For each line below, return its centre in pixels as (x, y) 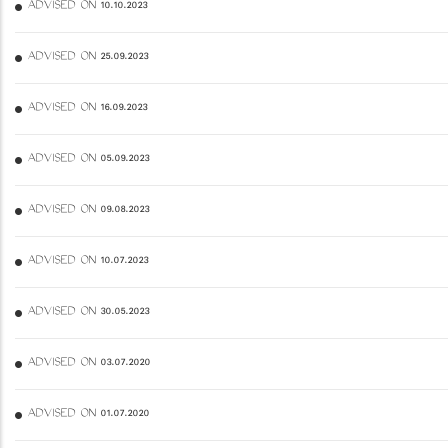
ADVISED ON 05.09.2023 (88, 159)
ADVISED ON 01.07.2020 (88, 414)
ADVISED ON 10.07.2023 (87, 261)
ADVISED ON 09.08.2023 (88, 210)
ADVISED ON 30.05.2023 (88, 312)
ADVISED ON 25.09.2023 (87, 57)
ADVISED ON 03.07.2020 (88, 363)
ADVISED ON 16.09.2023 (87, 108)
